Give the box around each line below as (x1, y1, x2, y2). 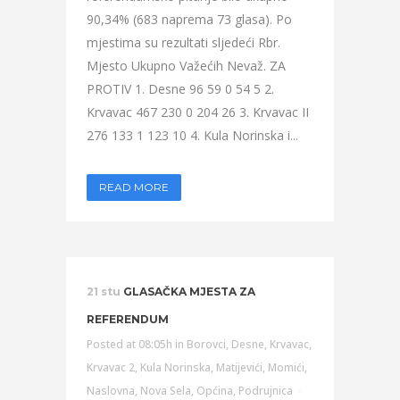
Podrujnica (238, 383, 293, 398)
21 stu (87, 285, 121, 298)
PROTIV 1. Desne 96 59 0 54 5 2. (87, 80, 274, 97)
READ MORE (99, 180, 169, 194)
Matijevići (216, 360, 262, 375)
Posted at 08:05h (87, 337, 172, 352)
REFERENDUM (87, 312, 169, 326)
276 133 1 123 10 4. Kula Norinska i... (87, 127, 298, 144)
